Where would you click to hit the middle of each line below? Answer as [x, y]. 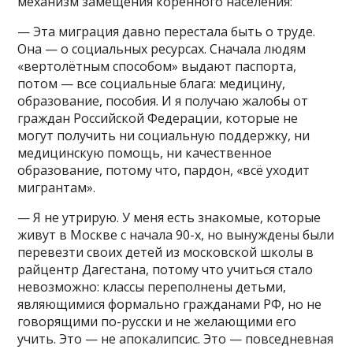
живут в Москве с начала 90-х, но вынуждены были [176, 234]
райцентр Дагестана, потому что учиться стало [165, 269]
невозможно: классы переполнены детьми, [152, 286]
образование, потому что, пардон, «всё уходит [164, 170]
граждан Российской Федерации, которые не [158, 118]
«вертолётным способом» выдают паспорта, [157, 66]
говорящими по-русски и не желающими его [157, 321]
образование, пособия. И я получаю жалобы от [163, 100]
